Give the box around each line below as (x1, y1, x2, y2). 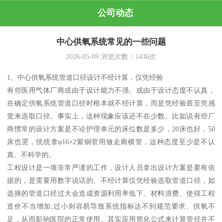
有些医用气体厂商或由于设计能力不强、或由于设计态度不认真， (7, 86, 215, 95)
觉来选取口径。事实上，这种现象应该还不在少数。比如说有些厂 (7, 112, 215, 120)
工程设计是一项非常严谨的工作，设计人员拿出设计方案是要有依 (7, 164, 215, 172)
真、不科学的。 (7, 151, 56, 159)
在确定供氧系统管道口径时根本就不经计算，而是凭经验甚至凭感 (7, 99, 215, 108)
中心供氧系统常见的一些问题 (56, 37, 166, 47)
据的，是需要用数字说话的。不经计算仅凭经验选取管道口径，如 (7, 176, 215, 185)
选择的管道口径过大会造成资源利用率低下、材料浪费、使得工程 (7, 189, 215, 198)
